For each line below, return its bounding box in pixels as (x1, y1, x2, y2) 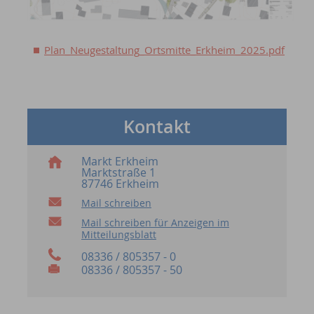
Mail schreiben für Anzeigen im (81, 216, 229, 230)
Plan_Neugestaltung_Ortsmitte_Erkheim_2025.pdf (44, 43, 285, 57)
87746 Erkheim (81, 176, 159, 192)
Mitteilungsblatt (81, 228, 156, 242)
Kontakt (123, 115, 191, 139)
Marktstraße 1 (81, 165, 156, 181)
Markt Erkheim (81, 153, 158, 170)
